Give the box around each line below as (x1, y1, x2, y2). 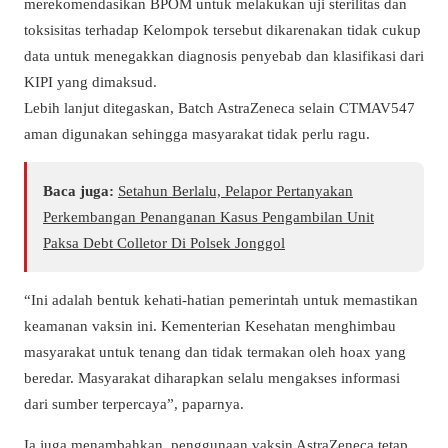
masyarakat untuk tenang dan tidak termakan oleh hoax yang (24, 343, 406, 361)
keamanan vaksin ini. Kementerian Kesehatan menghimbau (24, 317, 396, 335)
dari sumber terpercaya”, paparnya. (24, 395, 244, 413)
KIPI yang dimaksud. (24, 72, 157, 90)
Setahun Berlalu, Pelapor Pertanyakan (118, 182, 353, 200)
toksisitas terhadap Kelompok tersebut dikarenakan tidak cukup (24, 20, 421, 38)
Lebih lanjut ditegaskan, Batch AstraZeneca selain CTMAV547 (24, 98, 415, 116)
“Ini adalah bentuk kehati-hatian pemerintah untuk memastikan (24, 291, 418, 309)
